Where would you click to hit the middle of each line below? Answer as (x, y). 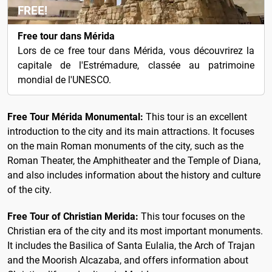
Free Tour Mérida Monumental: (75, 117)
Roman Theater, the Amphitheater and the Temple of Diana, (134, 161)
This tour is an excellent (195, 117)
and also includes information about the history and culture (134, 175)
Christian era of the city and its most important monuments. (135, 231)
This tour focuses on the (192, 216)
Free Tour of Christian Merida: (73, 216)
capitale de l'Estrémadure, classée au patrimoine (136, 66)
